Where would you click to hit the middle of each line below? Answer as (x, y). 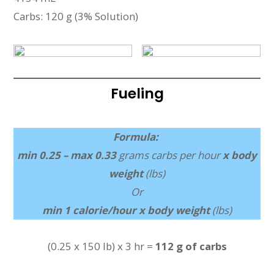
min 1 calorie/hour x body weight (127, 210)
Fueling (137, 94)
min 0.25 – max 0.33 (68, 155)
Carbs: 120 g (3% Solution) (76, 17)
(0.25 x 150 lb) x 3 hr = (101, 246)
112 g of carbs (191, 246)
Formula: (137, 136)
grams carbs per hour (169, 155)
